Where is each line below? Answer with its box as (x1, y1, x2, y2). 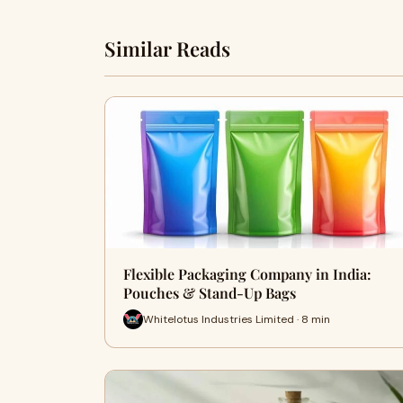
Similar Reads (104, 35, 230, 62)
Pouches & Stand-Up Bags (123, 283, 296, 302)
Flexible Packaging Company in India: (123, 264, 372, 283)
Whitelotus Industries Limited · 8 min (143, 311, 330, 327)
